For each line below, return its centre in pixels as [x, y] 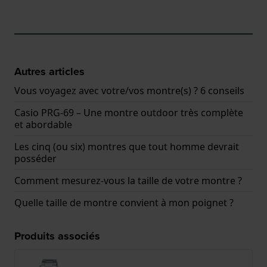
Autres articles [49, 71]
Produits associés [57, 236]
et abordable [43, 124]
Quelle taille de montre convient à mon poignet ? [124, 202]
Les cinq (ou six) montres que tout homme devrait [127, 146]
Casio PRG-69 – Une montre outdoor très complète [129, 112]
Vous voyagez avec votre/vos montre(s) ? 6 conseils [129, 90]
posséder [35, 158]
